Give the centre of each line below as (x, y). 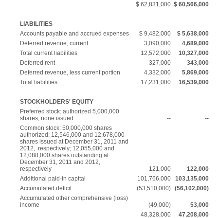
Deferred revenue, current (54, 43)
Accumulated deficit (46, 188)
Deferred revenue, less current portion (70, 73)
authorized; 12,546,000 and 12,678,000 (72, 135)
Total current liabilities (49, 53)
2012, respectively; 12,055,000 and (67, 148)
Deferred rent (37, 63)
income (30, 205)
